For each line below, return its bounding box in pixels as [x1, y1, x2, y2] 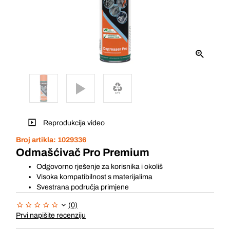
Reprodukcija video [42, 119, 105, 127]
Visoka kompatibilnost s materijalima [36, 173, 152, 181]
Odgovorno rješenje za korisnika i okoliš [36, 163, 163, 170]
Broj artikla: [16, 136, 57, 144]
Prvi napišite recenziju [16, 212, 86, 219]
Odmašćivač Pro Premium [16, 147, 149, 158]
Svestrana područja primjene [36, 183, 129, 191]
